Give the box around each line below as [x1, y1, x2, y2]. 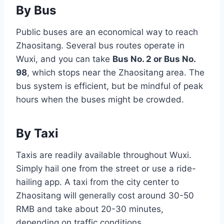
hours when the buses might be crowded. [16, 94, 184, 105]
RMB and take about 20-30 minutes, [16, 204, 163, 214]
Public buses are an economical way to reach [16, 27, 198, 37]
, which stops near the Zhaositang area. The [27, 67, 204, 78]
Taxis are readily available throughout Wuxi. [16, 150, 191, 160]
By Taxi [16, 126, 58, 141]
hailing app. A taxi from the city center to [16, 177, 179, 187]
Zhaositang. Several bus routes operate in [16, 40, 184, 51]
